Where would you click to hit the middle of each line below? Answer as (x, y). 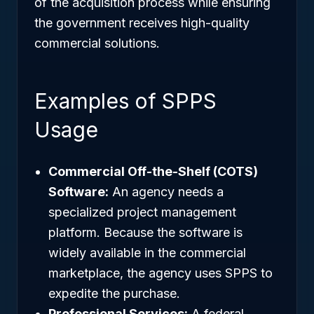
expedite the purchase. (114, 293)
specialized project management (142, 212)
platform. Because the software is (145, 232)
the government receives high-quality (142, 23)
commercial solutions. (97, 43)
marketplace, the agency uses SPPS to (161, 273)
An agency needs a (166, 192)
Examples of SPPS (125, 101)
